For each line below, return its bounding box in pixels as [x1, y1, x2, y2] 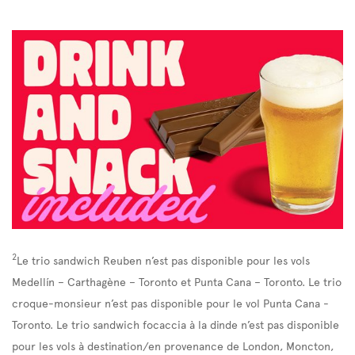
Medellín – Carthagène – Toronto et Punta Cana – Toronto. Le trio [12, 273, 342, 289]
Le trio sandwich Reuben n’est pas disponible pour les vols [17, 251, 310, 268]
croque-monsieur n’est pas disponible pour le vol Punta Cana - [12, 294, 329, 311]
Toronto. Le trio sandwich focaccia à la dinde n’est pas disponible [12, 315, 339, 332]
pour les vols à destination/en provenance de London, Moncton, [12, 337, 334, 353]
